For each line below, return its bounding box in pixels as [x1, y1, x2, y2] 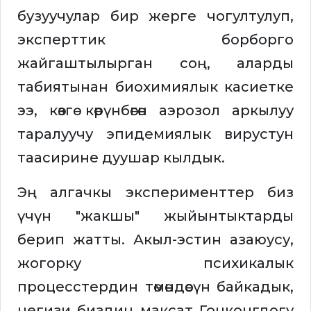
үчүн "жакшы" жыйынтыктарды [17, 208, 294, 225]
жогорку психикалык [17, 255, 294, 272]
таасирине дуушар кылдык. [17, 149, 225, 167]
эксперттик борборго [17, 31, 294, 49]
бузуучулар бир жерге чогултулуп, [17, 8, 294, 25]
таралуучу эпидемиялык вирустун [17, 126, 294, 143]
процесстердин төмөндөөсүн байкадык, [17, 278, 294, 296]
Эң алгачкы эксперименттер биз [17, 184, 294, 201]
